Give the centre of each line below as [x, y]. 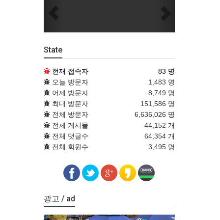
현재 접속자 [70, 71]
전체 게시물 [69, 125]
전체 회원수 [69, 147]
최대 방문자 [69, 103]
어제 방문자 [69, 93]
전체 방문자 [69, 114]
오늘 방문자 [69, 82]
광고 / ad [59, 198]
